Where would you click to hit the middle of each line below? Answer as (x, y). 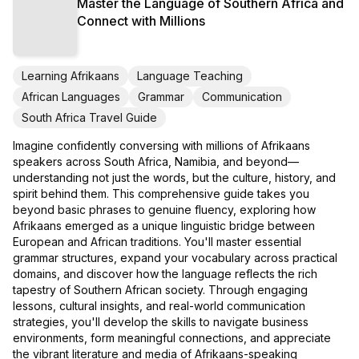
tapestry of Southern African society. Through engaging (160, 289)
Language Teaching (190, 75)
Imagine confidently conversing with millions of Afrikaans (161, 145)
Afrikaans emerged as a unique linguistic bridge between (164, 225)
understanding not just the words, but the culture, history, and (174, 177)
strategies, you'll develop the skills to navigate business (161, 321)
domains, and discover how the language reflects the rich (165, 273)
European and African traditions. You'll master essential (157, 241)
